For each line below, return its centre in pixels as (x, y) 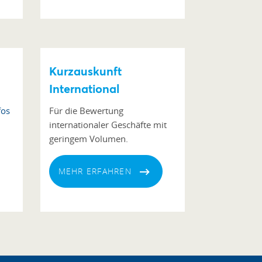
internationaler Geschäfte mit (108, 125)
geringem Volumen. (88, 139)
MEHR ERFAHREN (95, 171)
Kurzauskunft (85, 71)
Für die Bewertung (86, 111)
